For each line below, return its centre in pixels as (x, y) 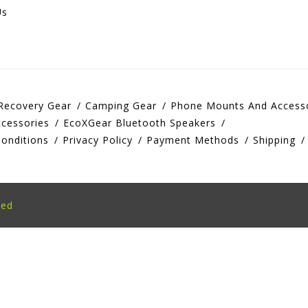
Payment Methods (193, 140)
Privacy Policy (98, 140)
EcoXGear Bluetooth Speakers (140, 123)
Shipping (274, 140)
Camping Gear (121, 106)
